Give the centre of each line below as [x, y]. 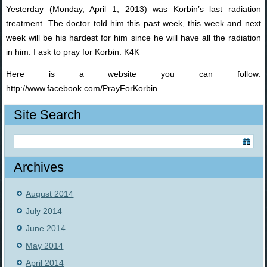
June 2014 [46, 229]
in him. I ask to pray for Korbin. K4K [73, 52]
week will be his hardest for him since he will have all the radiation [133, 38]
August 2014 [50, 194]
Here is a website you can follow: [133, 74]
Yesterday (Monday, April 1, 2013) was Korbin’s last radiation [133, 9]
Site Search [48, 115]
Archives [39, 167]
